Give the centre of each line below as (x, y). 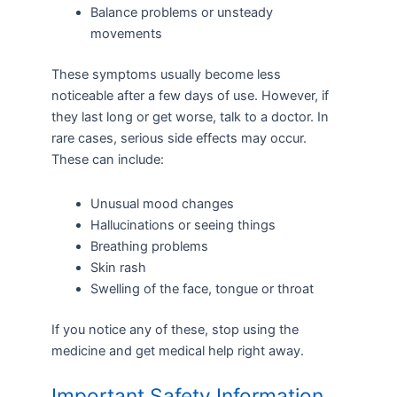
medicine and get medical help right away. (177, 350)
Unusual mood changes (162, 203)
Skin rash (118, 267)
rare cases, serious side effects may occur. (179, 139)
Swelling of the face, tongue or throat (202, 288)
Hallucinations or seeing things (183, 225)
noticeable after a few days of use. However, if (190, 96)
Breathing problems (149, 246)
